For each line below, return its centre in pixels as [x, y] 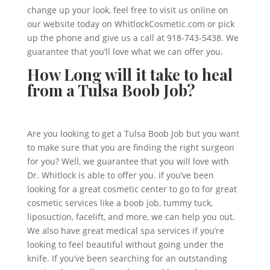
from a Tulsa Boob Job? [111, 90]
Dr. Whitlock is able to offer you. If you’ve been [120, 175]
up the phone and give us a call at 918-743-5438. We [133, 38]
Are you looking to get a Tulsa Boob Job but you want [133, 133]
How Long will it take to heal [130, 74]
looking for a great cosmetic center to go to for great [132, 189]
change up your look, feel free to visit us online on [127, 10]
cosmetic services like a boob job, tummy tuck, [120, 203]
